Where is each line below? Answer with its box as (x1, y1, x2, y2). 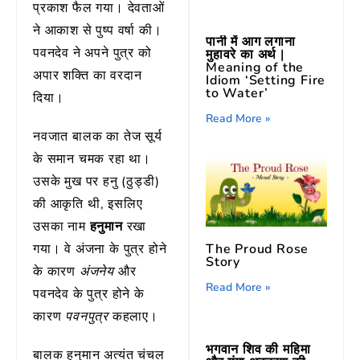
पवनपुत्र (65, 309, 109, 324)
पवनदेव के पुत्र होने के (33, 285, 145, 304)
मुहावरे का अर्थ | (206, 46, 284, 64)
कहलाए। (108, 308, 158, 326)
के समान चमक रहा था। (33, 150, 151, 169)
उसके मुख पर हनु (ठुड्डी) (33, 173, 160, 191)
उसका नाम (33, 218, 90, 236)
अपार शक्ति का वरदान (33, 67, 142, 85)
